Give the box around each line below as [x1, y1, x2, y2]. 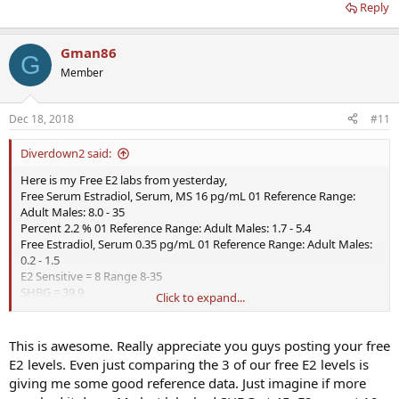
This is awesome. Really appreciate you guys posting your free [9, 337, 390, 355]
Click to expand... [156, 289, 245, 305]
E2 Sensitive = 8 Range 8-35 [20, 267, 162, 284]
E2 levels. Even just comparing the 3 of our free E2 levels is [9, 355, 369, 374]
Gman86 [61, 44, 117, 62]
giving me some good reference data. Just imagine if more [9, 374, 366, 393]
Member [61, 65, 103, 81]
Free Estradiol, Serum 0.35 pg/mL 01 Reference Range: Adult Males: [20, 235, 372, 252]
